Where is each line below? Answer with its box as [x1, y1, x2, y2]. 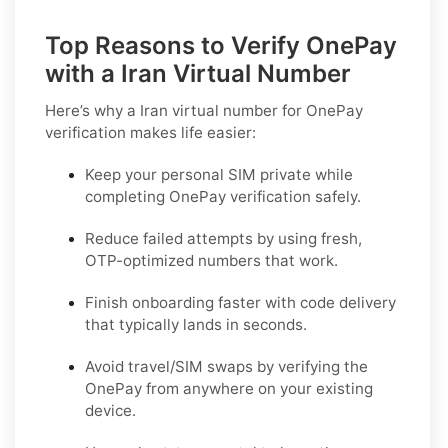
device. [85, 400, 136, 420]
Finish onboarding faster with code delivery [85, 292, 396, 312]
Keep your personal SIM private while [85, 164, 353, 184]
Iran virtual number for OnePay [140, 100, 363, 120]
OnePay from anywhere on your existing [85, 378, 373, 398]
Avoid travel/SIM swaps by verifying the [85, 356, 368, 376]
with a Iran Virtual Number [45, 58, 351, 88]
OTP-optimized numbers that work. [85, 250, 338, 270]
